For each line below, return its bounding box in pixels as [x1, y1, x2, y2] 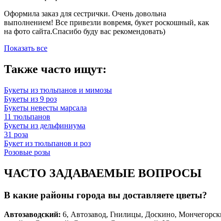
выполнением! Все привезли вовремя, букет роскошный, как [4, 18, 209, 27]
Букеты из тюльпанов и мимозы [4, 86, 112, 95]
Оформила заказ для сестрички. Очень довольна [4, 9, 166, 18]
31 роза [4, 130, 28, 139]
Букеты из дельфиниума [4, 121, 85, 130]
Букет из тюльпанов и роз [4, 139, 91, 148]
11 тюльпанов [4, 112, 50, 121]
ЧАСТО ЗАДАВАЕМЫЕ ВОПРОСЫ [4, 166, 202, 180]
